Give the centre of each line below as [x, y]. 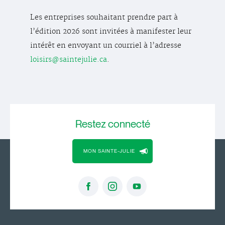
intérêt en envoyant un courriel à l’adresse [106, 45]
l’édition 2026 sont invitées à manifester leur [111, 31]
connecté [129, 124]
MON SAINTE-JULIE [109, 151]
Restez [91, 124]
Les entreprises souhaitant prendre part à [104, 17]
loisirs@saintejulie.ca [69, 60]
